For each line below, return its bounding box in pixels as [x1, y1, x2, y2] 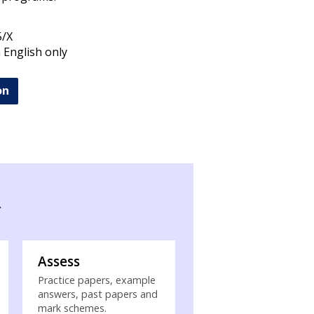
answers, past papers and [37, 287, 158, 301]
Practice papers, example [37, 273, 156, 287]
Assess [37, 252, 80, 271]
